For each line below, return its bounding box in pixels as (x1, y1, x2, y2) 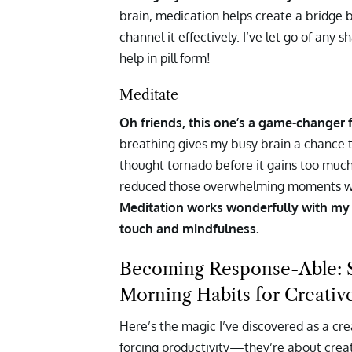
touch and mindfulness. (119, 220, 262, 236)
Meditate (119, 86, 178, 104)
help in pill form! (119, 49, 211, 66)
